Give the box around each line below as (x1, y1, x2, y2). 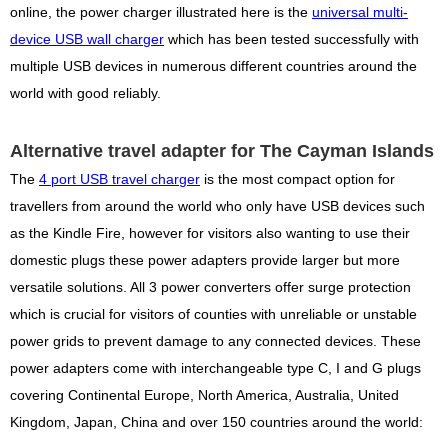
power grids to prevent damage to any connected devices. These (10, 334, 421, 350)
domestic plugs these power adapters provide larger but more (10, 253, 400, 269)
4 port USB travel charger (39, 172, 200, 188)
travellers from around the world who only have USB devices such (10, 199, 425, 215)
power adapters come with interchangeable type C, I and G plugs (10, 361, 421, 377)
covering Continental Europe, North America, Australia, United (10, 388, 399, 404)
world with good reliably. (10, 86, 161, 102)
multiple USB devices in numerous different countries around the (10, 59, 417, 75)
